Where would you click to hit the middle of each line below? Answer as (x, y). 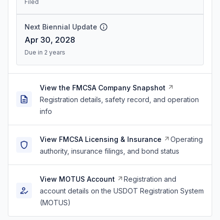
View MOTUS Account (77, 179)
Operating (187, 139)
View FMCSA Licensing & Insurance (101, 139)
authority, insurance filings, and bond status (110, 151)
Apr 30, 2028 (50, 40)
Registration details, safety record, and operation (119, 99)
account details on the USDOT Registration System (122, 191)
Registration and (150, 179)
